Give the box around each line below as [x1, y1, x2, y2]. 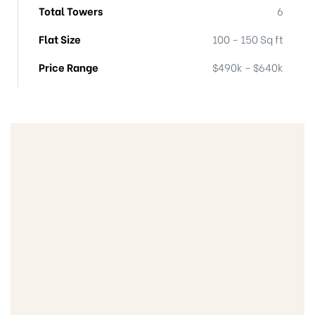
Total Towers [39, 2, 103, 18]
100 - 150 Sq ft [212, 30, 283, 46]
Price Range [39, 58, 98, 75]
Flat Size [39, 30, 81, 46]
